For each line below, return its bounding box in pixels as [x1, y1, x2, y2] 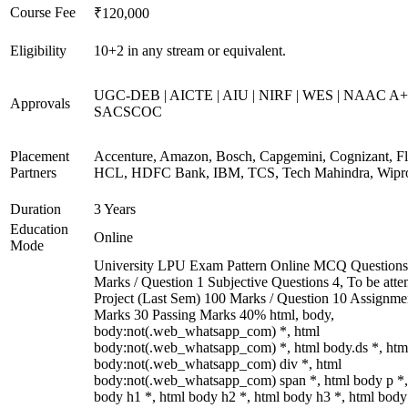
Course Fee [10, 5, 76, 20]
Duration [10, 201, 61, 217]
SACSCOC [94, 104, 162, 119]
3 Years [94, 201, 136, 217]
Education [10, 221, 68, 237]
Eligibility [10, 43, 66, 58]
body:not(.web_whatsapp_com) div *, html [94, 356, 342, 372]
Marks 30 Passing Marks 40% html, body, [94, 307, 334, 322]
